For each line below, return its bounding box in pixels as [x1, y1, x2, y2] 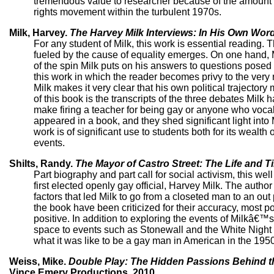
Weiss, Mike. [9, 256, 68, 267]
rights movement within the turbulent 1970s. [34, 7, 221, 18]
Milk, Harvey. [9, 28, 70, 39]
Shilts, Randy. [9, 158, 75, 169]
